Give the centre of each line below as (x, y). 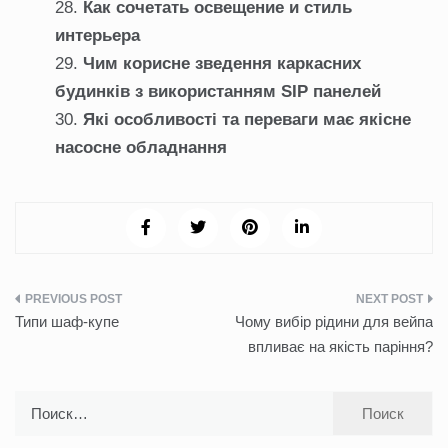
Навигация (82, 307)
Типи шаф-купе (67, 322)
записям (68, 385)
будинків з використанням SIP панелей (218, 92)
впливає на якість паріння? (340, 347)
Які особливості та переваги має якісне (247, 120)
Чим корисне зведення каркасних (222, 64)
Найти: (37, 403)
